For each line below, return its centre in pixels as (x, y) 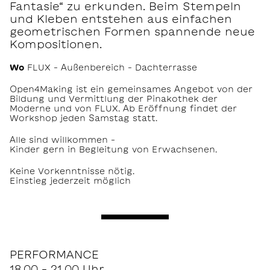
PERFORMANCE (54, 255)
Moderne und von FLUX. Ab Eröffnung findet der (123, 109)
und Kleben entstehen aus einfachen (121, 19)
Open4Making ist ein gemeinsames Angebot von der (131, 89)
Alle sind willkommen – (62, 140)
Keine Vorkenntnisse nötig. (72, 171)
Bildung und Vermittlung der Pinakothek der (114, 99)
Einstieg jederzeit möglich (70, 181)
